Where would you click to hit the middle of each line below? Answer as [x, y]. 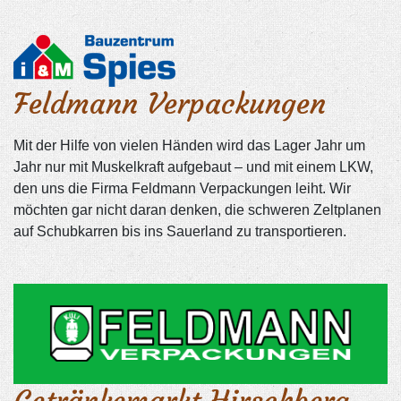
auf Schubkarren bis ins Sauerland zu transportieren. [180, 232]
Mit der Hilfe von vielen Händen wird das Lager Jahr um [189, 146]
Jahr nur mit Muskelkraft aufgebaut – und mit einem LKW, [193, 167]
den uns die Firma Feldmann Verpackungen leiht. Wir [182, 189]
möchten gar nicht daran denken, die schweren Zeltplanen [197, 210]
